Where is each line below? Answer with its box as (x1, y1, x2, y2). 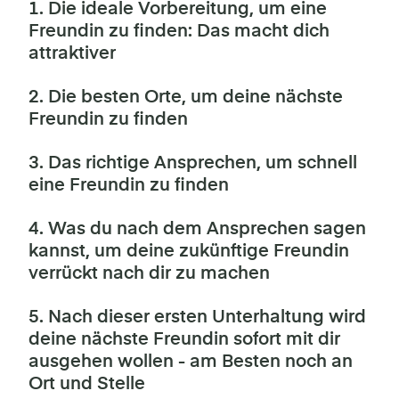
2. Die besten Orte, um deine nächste (28, 87, 343, 107)
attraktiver (28, 44, 116, 63)
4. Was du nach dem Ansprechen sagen (28, 219, 366, 239)
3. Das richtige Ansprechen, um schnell (28, 153, 357, 173)
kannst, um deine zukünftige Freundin (28, 241, 349, 261)
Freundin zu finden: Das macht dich (28, 21, 330, 41)
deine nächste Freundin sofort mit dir (28, 330, 340, 349)
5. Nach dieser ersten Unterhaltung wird (28, 307, 366, 327)
